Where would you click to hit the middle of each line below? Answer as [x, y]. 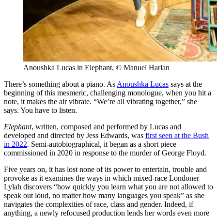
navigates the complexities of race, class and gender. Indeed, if [99, 204]
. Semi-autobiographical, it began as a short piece [102, 144]
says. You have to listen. [40, 110]
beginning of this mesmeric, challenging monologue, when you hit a [108, 93]
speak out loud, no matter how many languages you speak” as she [104, 196]
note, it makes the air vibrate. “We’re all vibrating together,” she [101, 102]
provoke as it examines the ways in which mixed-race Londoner [101, 178]
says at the [185, 84]
